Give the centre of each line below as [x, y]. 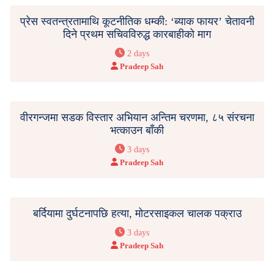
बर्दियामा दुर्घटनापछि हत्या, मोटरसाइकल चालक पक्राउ [137, 213]
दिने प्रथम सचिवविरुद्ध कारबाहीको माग [137, 34]
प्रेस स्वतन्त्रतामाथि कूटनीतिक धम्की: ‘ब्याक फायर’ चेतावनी [137, 21]
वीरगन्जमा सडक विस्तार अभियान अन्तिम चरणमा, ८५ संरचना [137, 117]
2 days [138, 53]
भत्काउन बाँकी [137, 130]
